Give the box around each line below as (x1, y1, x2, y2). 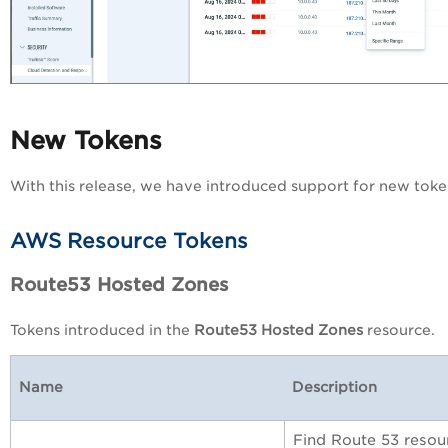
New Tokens (10, 126, 162, 156)
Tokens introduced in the (10, 321, 190, 338)
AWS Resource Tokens (10, 229, 248, 254)
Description (292, 378, 377, 395)
